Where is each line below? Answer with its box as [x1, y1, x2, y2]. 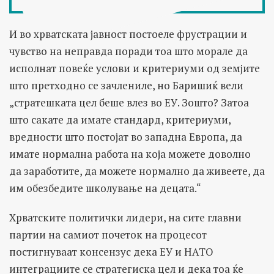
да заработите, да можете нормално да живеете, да [9, 163, 265, 178]
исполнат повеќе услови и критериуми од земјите [9, 61, 260, 75]
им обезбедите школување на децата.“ [9, 180, 201, 195]
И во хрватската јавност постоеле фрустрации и [9, 26, 247, 41]
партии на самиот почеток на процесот [9, 227, 207, 242]
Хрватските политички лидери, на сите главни [9, 210, 242, 224]
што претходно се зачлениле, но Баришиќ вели [9, 78, 243, 92]
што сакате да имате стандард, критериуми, [9, 112, 231, 127]
